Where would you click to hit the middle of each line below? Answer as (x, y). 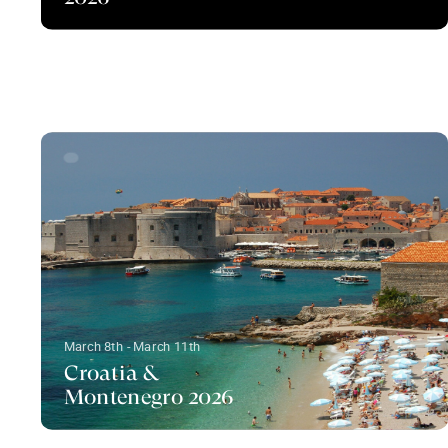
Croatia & (111, 373)
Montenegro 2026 (148, 397)
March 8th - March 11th (132, 346)
